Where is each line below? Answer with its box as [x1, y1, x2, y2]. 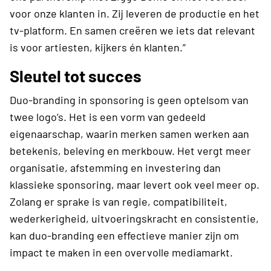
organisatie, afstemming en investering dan [10, 160, 221, 174]
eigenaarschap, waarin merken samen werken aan [10, 126, 249, 140]
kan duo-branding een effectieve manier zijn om [10, 228, 239, 242]
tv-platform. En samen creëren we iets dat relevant [10, 23, 255, 37]
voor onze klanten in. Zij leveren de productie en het [10, 6, 260, 20]
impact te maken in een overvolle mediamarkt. [10, 245, 233, 259]
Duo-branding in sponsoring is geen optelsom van [10, 93, 249, 106]
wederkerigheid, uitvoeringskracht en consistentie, [10, 211, 259, 225]
